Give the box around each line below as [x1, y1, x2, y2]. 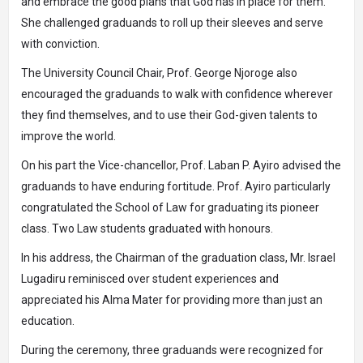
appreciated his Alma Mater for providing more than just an [21, 293, 322, 306]
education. [21, 314, 75, 327]
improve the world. [21, 130, 116, 143]
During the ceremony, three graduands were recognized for [21, 344, 323, 357]
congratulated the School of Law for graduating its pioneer [21, 201, 319, 214]
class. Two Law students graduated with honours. [21, 222, 273, 235]
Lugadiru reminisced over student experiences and [21, 272, 279, 285]
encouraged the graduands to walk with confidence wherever [21, 88, 333, 100]
